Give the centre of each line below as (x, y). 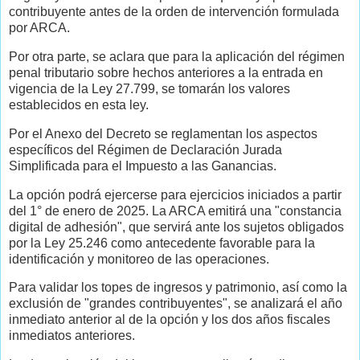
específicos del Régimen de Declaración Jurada (145, 149)
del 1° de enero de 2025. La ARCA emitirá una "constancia (175, 211)
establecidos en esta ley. (79, 104)
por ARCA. (39, 28)
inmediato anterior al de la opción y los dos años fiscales (170, 320)
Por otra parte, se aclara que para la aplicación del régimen (177, 56)
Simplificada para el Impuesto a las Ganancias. (143, 166)
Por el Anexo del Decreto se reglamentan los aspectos (163, 133)
